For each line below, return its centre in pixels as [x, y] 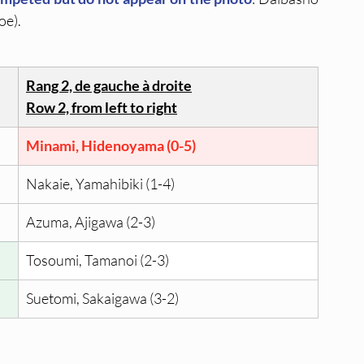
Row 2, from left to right [102, 108]
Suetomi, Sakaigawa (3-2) [102, 299]
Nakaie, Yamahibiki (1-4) [100, 184]
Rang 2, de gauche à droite [109, 86]
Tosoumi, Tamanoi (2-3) [97, 260]
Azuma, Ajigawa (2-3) [91, 222]
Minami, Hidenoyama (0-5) [111, 146]
